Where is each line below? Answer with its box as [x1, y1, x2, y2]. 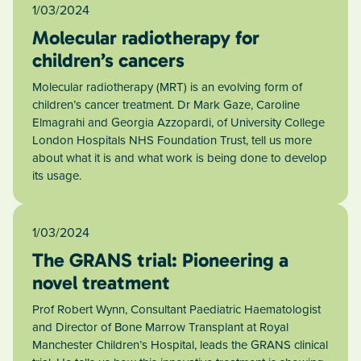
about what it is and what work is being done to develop [32, 149, 327, 168]
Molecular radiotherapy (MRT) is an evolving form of [32, 78, 302, 97]
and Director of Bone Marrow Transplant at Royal [32, 318, 288, 337]
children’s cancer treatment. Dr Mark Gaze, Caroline [32, 96, 300, 114]
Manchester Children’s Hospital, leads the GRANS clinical [32, 336, 328, 355]
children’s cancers [32, 48, 185, 73]
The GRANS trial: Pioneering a [32, 248, 288, 272]
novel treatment [32, 271, 170, 295]
